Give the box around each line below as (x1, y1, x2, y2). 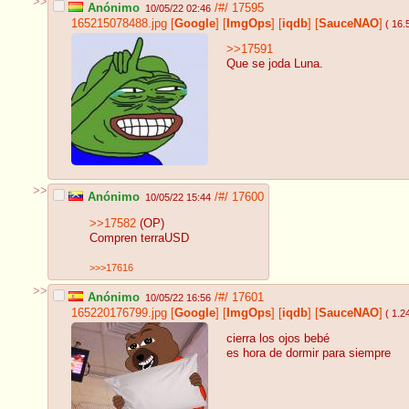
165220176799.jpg (71, 306, 167, 320)
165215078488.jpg (71, 16, 167, 30)
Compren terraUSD (89, 232, 189, 246)
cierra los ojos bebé (226, 332, 330, 346)
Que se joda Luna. (226, 58, 323, 71)
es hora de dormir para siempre (226, 347, 391, 361)
